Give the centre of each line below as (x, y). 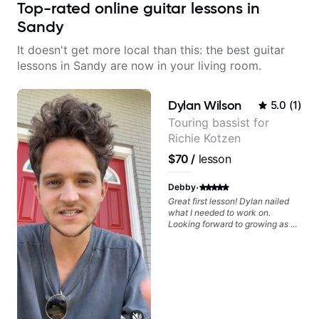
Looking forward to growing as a (232, 224)
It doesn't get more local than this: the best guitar (151, 50)
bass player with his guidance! (228, 235)
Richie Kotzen (204, 138)
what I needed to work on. (219, 213)
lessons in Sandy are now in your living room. (139, 66)
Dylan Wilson (205, 105)
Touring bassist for (219, 122)
